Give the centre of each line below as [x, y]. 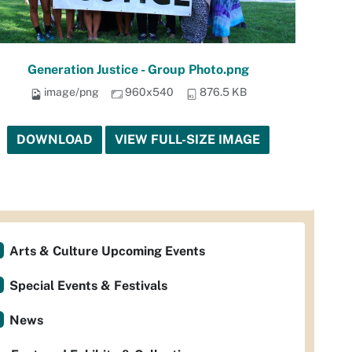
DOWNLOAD [55, 139]
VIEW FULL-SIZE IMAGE [187, 139]
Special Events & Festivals [88, 286]
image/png [71, 92]
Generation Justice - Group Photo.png [138, 70]
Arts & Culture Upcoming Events [107, 251]
